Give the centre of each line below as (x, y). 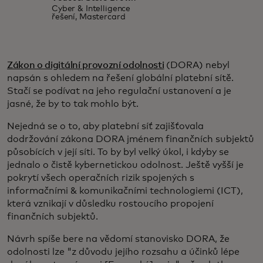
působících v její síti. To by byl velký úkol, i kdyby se (118, 152)
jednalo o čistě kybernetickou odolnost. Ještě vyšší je (125, 165)
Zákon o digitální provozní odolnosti (86, 65)
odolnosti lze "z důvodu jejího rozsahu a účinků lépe (123, 252)
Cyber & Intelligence (91, 9)
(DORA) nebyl (197, 65)
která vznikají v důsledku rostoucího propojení (110, 204)
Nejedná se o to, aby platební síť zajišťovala (105, 126)
